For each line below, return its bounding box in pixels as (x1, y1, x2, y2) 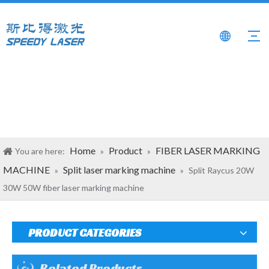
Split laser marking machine (63, 164, 175, 175)
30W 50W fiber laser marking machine (3, 183, 144, 193)
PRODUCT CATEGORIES (28, 226, 141, 240)
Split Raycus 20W (189, 165, 254, 175)
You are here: (15, 146, 65, 156)
